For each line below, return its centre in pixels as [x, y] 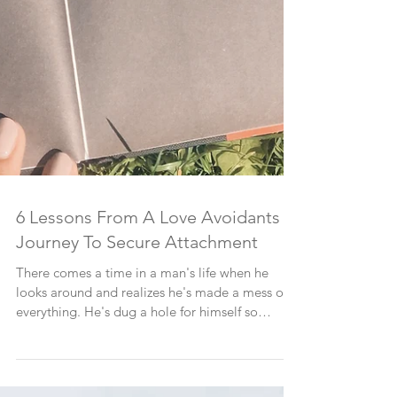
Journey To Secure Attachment [137, 341]
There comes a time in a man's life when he [142, 372]
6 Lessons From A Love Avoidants [148, 316]
